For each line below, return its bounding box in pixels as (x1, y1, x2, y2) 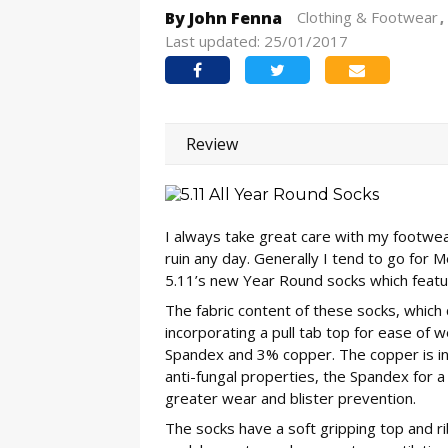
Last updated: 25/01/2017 (164, 30, 348, 51)
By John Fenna (164, 6, 282, 29)
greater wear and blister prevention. (164, 387, 416, 408)
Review (185, 132, 238, 155)
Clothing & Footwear (296, 6, 438, 27)
